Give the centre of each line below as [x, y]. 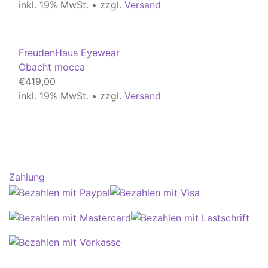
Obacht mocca [52, 67]
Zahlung [27, 177]
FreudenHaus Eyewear [69, 53]
